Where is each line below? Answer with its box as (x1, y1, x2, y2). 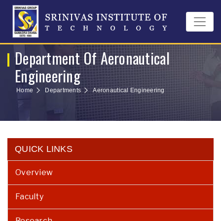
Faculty (15, 192, 43, 201)
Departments (45, 87, 81, 94)
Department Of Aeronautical (15, 47, 170, 69)
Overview (15, 168, 53, 177)
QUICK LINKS (15, 144, 73, 154)
